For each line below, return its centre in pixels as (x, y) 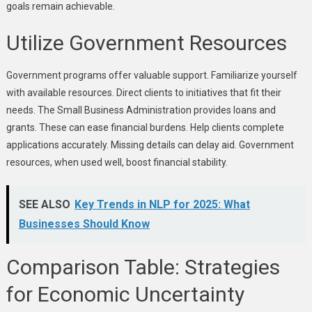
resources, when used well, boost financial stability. (117, 162)
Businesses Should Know (84, 224)
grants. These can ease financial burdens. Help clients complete (145, 127)
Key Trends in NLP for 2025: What (162, 204)
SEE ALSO (44, 204)
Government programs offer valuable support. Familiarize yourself (151, 75)
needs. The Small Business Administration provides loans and (141, 110)
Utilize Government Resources (146, 42)
